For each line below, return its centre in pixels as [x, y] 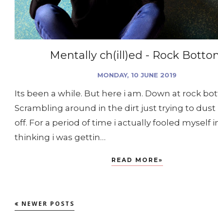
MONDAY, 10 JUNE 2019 [137, 75]
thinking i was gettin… [60, 137]
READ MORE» [137, 160]
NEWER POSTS [48, 204]
